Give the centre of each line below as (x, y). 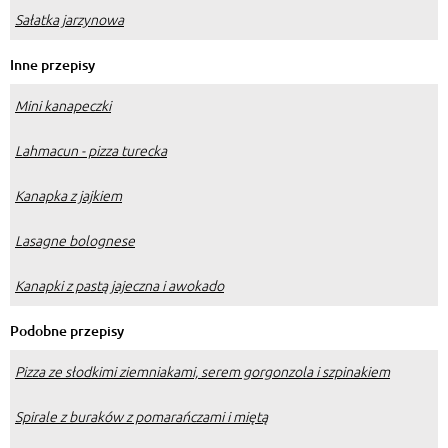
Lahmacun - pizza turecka (91, 150)
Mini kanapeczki (63, 105)
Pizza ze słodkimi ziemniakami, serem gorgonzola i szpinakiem (202, 371)
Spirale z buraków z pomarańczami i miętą (141, 416)
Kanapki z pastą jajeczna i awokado (119, 285)
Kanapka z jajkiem (68, 195)
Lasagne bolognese (75, 240)
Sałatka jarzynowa (69, 19)
